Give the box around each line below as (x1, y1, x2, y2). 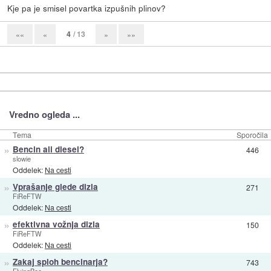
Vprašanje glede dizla (12, 180, 98, 192)
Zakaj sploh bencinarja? (12, 255, 108, 267)
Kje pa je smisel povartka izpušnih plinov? (7, 1, 166, 14)
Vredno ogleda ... (8, 107, 80, 121)
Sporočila (237, 129, 268, 140)
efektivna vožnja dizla (12, 218, 100, 230)
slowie (12, 153, 31, 163)
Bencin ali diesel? (12, 143, 84, 155)
